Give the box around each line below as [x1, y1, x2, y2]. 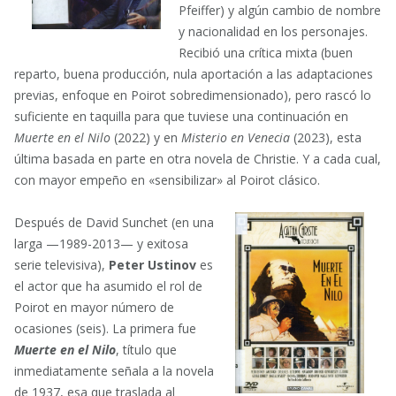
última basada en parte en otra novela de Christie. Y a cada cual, [14, 149, 381, 167]
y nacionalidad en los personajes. [178, 22, 368, 40]
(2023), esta [290, 128, 362, 146]
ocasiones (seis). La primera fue [14, 319, 196, 337]
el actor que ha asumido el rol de [14, 277, 202, 294]
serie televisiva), [14, 255, 109, 273]
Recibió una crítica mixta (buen [178, 43, 353, 61]
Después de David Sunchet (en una [14, 213, 214, 231]
